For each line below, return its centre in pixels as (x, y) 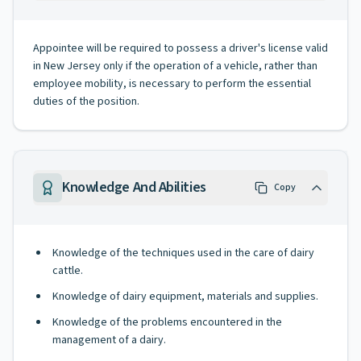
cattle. (68, 271)
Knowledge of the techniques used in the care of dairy (183, 253)
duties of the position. (86, 102)
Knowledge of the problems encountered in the (167, 322)
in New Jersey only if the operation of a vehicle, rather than (175, 66)
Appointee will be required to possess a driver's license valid (180, 48)
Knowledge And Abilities (134, 187)
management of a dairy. (109, 340)
